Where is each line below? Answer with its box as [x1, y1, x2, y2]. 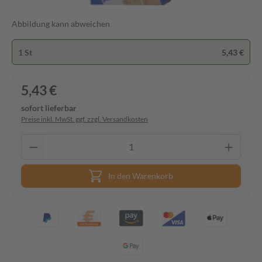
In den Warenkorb [108, 171, 173, 181]
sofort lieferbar [21, 103, 77, 113]
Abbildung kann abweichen [12, 19, 110, 29]
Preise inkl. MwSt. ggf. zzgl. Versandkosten [21, 115, 148, 123]
